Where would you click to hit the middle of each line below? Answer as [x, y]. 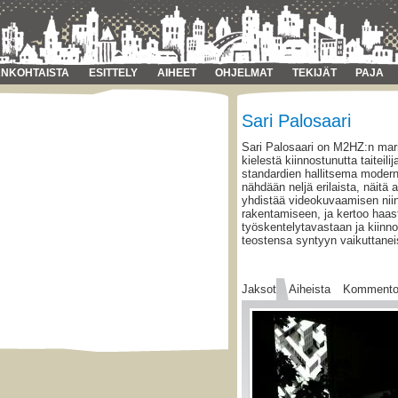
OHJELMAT [244, 73]
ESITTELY [113, 73]
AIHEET [176, 73]
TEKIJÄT [314, 73]
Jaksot [261, 290]
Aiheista [311, 290]
